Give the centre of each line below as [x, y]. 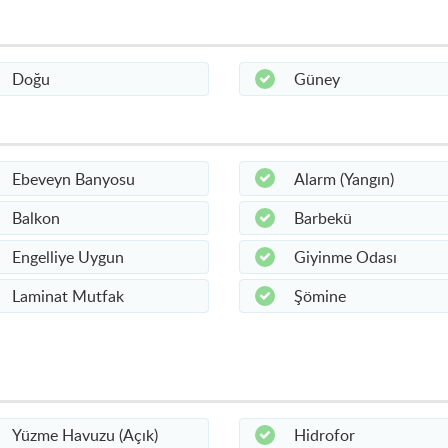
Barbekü [323, 217]
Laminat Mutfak [67, 296]
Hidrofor [324, 434]
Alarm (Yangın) [344, 178]
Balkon [35, 217]
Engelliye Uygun [67, 257]
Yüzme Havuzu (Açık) [84, 434]
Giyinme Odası [345, 257]
